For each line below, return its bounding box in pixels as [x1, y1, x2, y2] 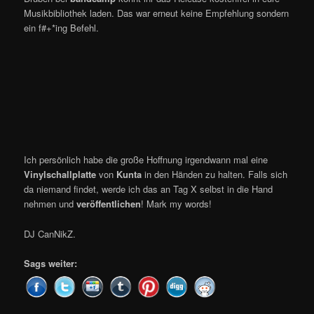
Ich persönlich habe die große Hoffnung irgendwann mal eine [24, 153, 268, 167]
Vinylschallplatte [24, 168, 97, 182]
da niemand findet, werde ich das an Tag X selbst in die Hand [24, 182, 273, 196]
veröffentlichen [76, 197, 142, 211]
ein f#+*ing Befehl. [24, 21, 100, 35]
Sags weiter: [24, 256, 78, 270]
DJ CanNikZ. [24, 226, 76, 240]
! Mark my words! [141, 197, 212, 211]
